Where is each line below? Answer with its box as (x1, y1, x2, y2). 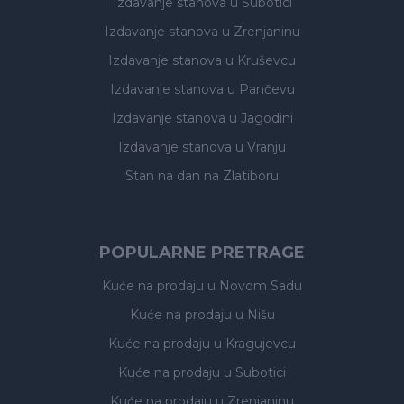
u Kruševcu (225, 52, 296, 69)
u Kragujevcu (214, 335, 296, 352)
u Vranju (235, 139, 286, 155)
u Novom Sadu (207, 278, 302, 294)
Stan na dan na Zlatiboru (125, 168, 279, 184)
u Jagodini (228, 110, 293, 126)
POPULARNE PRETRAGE (99, 243, 305, 262)
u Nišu (234, 307, 275, 323)
